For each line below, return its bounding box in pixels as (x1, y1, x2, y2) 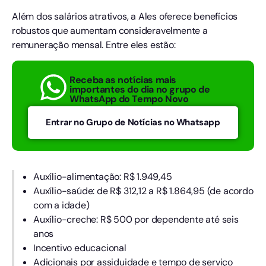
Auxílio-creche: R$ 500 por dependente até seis (33, 213, 239, 226)
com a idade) (33, 199, 90, 212)
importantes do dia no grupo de (69, 83, 210, 96)
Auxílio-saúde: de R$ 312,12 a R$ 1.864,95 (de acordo (33, 185, 254, 198)
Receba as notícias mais (69, 73, 177, 86)
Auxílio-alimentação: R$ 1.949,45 (33, 170, 172, 183)
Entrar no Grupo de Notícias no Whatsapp (46, 116, 220, 129)
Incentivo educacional (33, 242, 126, 255)
